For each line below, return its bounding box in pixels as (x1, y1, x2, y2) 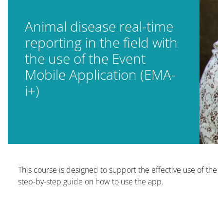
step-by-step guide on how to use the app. (18, 176, 163, 187)
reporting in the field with (25, 33, 178, 52)
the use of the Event (25, 49, 145, 68)
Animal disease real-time (25, 17, 173, 36)
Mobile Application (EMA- (25, 65, 176, 84)
